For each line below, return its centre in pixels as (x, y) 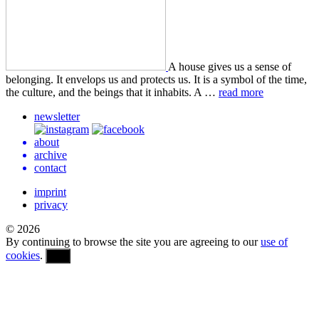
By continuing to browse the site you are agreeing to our (133, 242)
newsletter (57, 117)
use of (274, 242)
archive (51, 155)
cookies (23, 256)
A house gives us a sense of (230, 67)
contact (50, 168)
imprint (50, 192)
